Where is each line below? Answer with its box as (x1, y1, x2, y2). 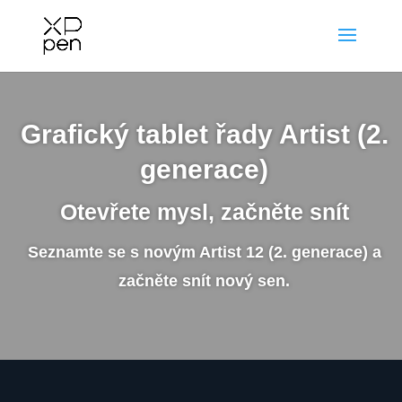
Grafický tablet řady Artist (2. (20, 119, 389, 149)
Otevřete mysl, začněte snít (59, 199, 349, 224)
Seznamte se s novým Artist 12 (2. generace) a (27, 243, 381, 261)
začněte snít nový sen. (118, 272, 290, 290)
